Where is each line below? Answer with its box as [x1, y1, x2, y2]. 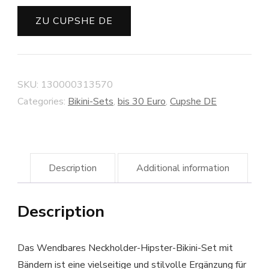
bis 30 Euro [118, 95, 166, 109]
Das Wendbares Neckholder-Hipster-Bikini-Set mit [17, 241, 233, 255]
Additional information [136, 162, 230, 175]
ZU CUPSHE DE [35, 14, 113, 28]
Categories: [17, 95, 68, 109]
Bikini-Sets [68, 95, 113, 109]
